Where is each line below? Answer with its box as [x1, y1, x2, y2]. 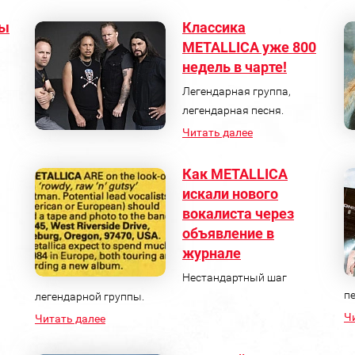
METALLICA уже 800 [181, 38, 316, 55]
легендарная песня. [181, 103, 284, 116]
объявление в [181, 224, 274, 242]
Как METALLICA [181, 165, 288, 182]
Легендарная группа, [181, 84, 291, 97]
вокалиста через [181, 204, 294, 222]
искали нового [181, 185, 278, 202]
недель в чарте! [181, 58, 287, 75]
